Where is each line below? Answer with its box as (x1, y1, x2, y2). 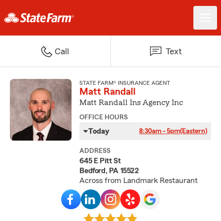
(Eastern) (180, 128, 207, 135)
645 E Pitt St (79, 157, 121, 165)
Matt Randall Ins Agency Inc (79, 99, 184, 107)
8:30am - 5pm (139, 128, 180, 135)
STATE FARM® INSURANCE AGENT (79, 80, 171, 86)
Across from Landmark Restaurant (79, 177, 198, 184)
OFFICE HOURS (79, 114, 128, 121)
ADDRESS (79, 147, 111, 154)
